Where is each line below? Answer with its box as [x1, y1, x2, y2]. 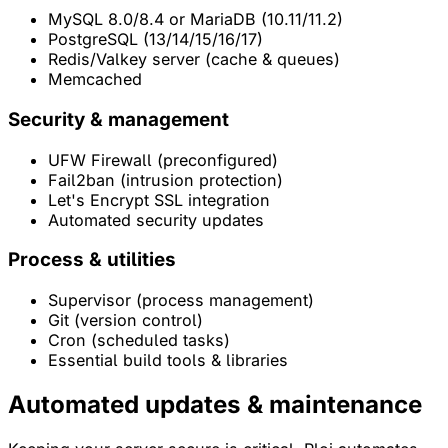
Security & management [8, 107, 229, 131]
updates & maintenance [139, 390, 422, 420]
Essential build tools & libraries [48, 350, 288, 371]
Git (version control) [48, 310, 203, 331]
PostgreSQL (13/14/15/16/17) [48, 29, 263, 50]
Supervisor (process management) [48, 290, 314, 311]
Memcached [48, 69, 142, 90]
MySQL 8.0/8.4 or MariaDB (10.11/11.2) [48, 9, 343, 30]
